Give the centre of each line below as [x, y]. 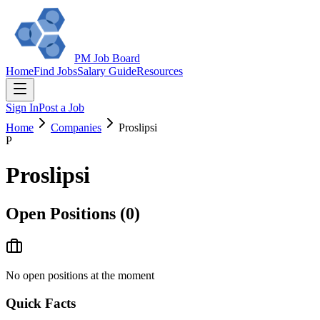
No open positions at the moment [80, 275]
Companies [76, 127]
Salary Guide [107, 71]
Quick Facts [41, 303]
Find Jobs [55, 71]
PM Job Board [107, 58]
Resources [160, 71]
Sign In [22, 107]
